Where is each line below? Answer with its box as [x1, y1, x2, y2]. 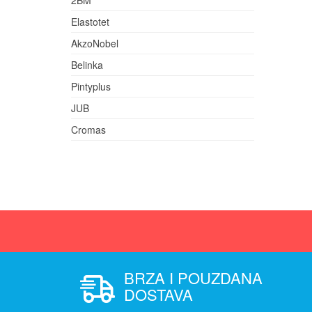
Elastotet [71, 15, 109, 29]
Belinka [71, 58, 103, 72]
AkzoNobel [71, 36, 118, 50]
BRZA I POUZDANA [124, 267, 263, 288]
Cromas [71, 123, 106, 136]
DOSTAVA [124, 283, 193, 305]
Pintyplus [71, 79, 111, 93]
